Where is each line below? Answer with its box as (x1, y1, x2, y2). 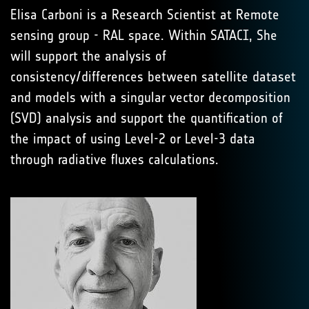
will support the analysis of (10, 48, 166, 64)
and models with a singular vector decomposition (10, 89, 290, 106)
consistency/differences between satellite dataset (10, 68, 296, 85)
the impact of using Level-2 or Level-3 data (10, 130, 255, 147)
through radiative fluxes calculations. (10, 151, 219, 168)
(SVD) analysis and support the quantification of (10, 110, 283, 126)
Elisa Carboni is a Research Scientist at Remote (10, 6, 279, 23)
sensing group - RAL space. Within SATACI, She (10, 27, 277, 43)
